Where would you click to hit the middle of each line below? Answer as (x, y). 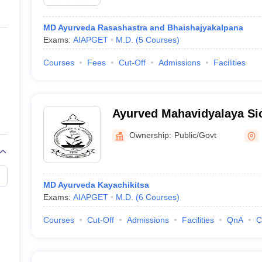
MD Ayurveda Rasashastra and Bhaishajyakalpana (143, 27)
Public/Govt (195, 135)
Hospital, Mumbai (161, 144)
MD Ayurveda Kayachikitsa (96, 185)
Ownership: (150, 135)
